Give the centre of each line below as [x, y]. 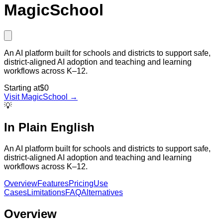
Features [53, 183]
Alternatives [102, 192]
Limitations [46, 192]
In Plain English [49, 127]
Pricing [81, 183]
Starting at [22, 88]
